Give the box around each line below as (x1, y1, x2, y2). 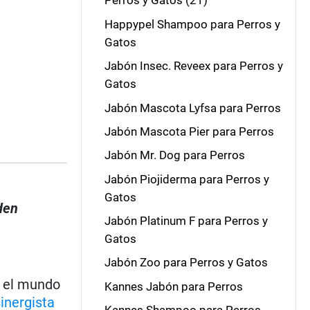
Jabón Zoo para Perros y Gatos (104, 255, 268, 270)
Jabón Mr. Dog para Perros (104, 148, 245, 163)
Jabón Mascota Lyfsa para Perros (104, 100, 281, 115)
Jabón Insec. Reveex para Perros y (104, 59, 283, 73)
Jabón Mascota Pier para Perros (104, 124, 274, 138)
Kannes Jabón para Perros (104, 279, 243, 293)
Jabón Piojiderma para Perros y (104, 172, 269, 186)
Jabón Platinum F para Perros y (104, 214, 268, 228)
